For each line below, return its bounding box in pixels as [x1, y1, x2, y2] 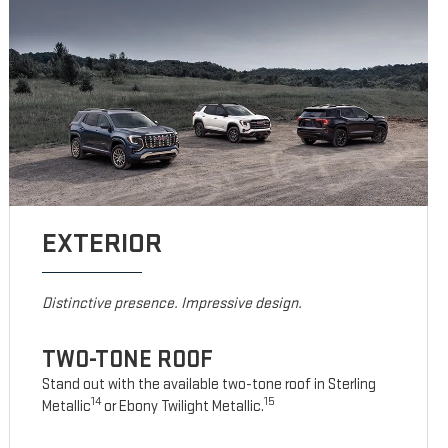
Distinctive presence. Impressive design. [42, 294, 303, 314]
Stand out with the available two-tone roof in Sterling [42, 375, 377, 395]
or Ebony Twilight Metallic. [101, 397, 265, 417]
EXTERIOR [42, 227, 163, 261]
